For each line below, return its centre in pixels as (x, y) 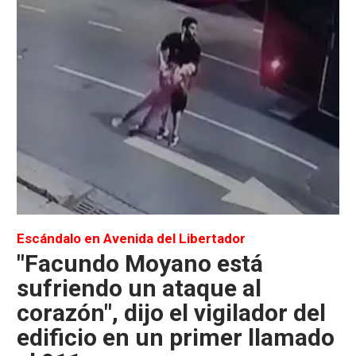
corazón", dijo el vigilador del (171, 313)
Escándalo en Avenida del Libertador (131, 239)
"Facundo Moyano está (140, 264)
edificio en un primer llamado (176, 338)
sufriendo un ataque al (139, 288)
